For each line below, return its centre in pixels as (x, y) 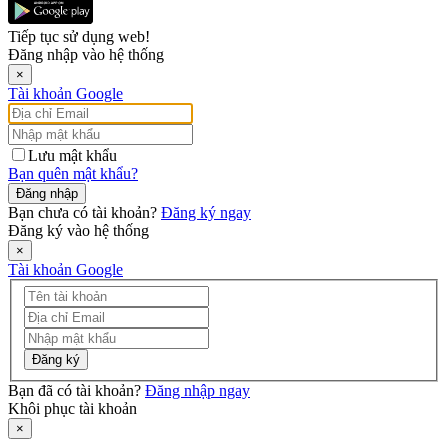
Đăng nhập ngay (197, 391)
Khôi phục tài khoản (72, 409)
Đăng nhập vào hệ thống (86, 54)
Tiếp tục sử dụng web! (79, 36)
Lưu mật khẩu (72, 155)
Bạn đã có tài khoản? (76, 391)
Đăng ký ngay (206, 212)
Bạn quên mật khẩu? (73, 173)
